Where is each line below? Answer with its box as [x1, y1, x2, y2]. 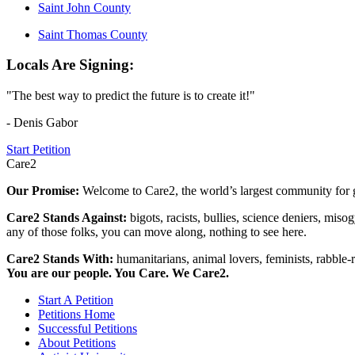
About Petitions [38, 335, 116, 349]
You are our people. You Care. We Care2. [6, 265, 229, 280]
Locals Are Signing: [6, 56, 134, 74]
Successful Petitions [38, 321, 137, 335]
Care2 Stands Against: [6, 210, 130, 224]
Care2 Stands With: [6, 251, 116, 265]
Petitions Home [38, 307, 115, 321]
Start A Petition [38, 292, 113, 307]
